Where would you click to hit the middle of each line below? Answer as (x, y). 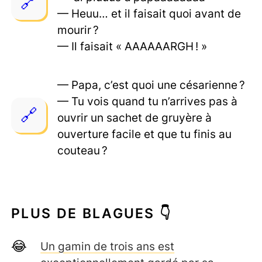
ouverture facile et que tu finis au (145, 134)
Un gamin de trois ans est (108, 247)
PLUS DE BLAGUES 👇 (92, 214)
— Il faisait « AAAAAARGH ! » (132, 46)
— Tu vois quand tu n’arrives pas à (148, 101)
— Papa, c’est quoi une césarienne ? (151, 85)
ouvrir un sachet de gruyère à (135, 118)
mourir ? (78, 30)
